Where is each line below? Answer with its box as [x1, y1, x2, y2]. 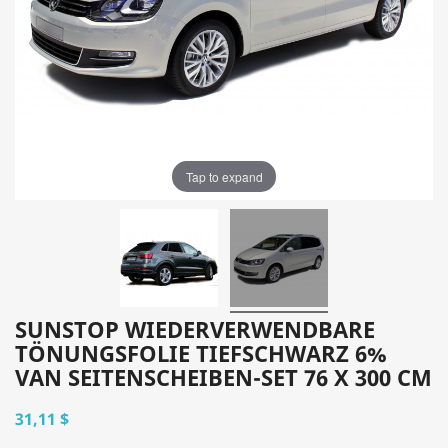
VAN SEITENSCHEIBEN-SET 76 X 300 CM [15, 362, 432, 392]
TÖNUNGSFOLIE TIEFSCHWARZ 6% [15, 338, 387, 368]
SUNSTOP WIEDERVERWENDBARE [15, 314, 375, 344]
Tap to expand [185, 167, 263, 185]
